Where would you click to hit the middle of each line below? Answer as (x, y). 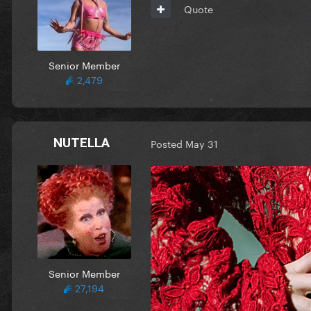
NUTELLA (81, 142)
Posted (168, 143)
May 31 (202, 143)
